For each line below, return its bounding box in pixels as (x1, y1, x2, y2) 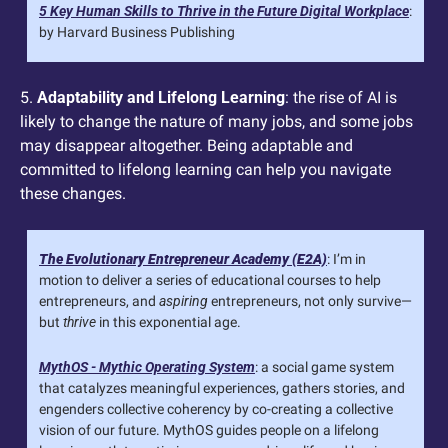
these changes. (20, 183, 126, 203)
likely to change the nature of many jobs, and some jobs (20, 111, 413, 131)
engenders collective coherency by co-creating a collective (39, 400, 393, 417)
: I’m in (327, 250, 366, 267)
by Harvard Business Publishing (39, 23, 235, 40)
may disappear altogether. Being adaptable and (20, 135, 353, 155)
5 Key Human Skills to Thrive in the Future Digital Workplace (39, 2, 409, 19)
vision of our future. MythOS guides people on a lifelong (39, 421, 379, 438)
